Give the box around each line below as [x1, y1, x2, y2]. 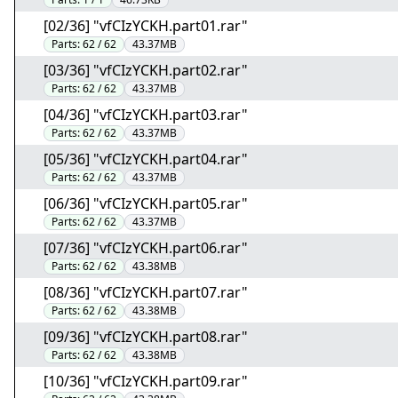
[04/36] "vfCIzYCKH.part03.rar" [44, 105, 248, 124]
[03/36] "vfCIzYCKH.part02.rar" [44, 60, 248, 80]
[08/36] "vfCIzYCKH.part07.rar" [44, 283, 248, 302]
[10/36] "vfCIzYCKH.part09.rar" [44, 371, 248, 391]
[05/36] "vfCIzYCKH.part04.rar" [44, 149, 248, 169]
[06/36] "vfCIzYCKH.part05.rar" [44, 194, 248, 213]
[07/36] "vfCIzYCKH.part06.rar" [44, 238, 248, 258]
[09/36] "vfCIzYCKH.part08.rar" [44, 327, 248, 346]
